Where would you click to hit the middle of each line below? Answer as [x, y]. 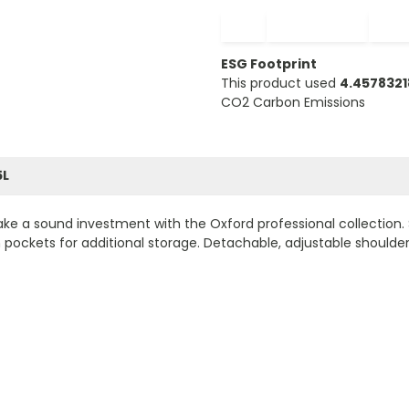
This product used [280, 83]
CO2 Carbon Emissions [293, 102]
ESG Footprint [268, 63]
